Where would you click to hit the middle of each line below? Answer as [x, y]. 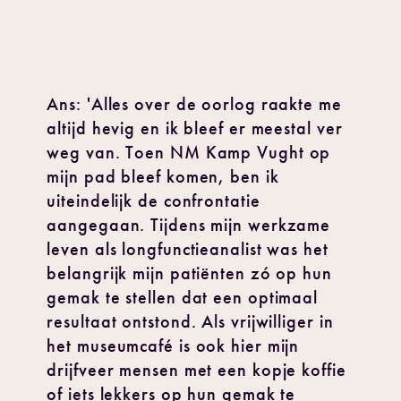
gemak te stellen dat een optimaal [183, 297]
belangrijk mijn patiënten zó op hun [189, 273]
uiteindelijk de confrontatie [154, 200]
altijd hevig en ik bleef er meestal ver [195, 128]
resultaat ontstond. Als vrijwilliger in [190, 321]
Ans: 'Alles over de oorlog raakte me [194, 104]
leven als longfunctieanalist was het [188, 249]
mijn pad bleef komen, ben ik [163, 176]
